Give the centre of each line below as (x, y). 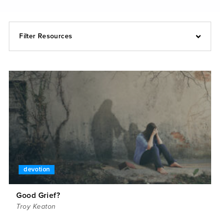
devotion (37, 170)
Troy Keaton (36, 207)
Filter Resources (46, 36)
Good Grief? (38, 196)
